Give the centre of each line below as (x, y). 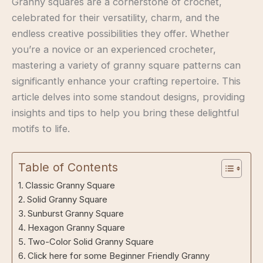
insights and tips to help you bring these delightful (125, 112)
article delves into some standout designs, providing (128, 97)
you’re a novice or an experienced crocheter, (114, 49)
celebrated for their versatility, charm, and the (116, 17)
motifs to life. (41, 128)
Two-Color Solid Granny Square (90, 242)
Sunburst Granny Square (75, 214)
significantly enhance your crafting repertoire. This (126, 81)
